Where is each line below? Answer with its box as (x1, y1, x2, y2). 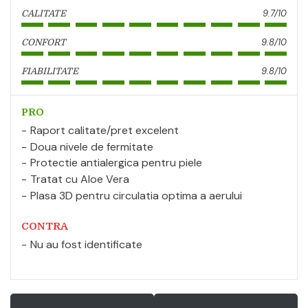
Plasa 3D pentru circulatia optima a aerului (30, 188, 242, 203)
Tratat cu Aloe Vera (30, 172, 129, 187)
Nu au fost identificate (30, 236, 142, 252)
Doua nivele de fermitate (30, 139, 153, 154)
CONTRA (21, 219, 68, 232)
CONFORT (21, 36, 66, 47)
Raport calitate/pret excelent (30, 122, 179, 137)
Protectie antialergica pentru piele (30, 155, 202, 170)
